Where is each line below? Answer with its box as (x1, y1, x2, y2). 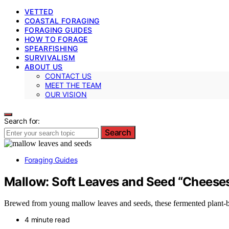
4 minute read (25, 215, 70, 224)
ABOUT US (25, 62, 63, 71)
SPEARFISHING (25, 43, 78, 53)
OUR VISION (45, 89, 87, 99)
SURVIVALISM (25, 53, 75, 62)
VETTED (25, 7, 54, 16)
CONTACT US (45, 71, 91, 80)
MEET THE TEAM (45, 80, 101, 89)
